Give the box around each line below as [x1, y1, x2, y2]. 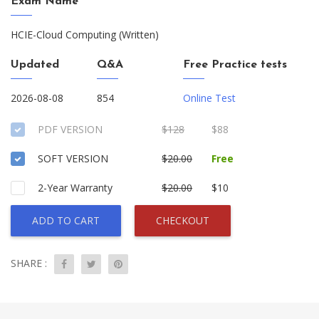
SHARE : [11, 256, 47, 270]
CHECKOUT [156, 214, 209, 227]
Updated [11, 59, 59, 70]
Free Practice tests [183, 59, 288, 70]
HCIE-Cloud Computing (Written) [11, 28, 159, 41]
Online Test [183, 91, 236, 105]
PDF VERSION [38, 122, 103, 136]
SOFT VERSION [38, 152, 108, 165]
